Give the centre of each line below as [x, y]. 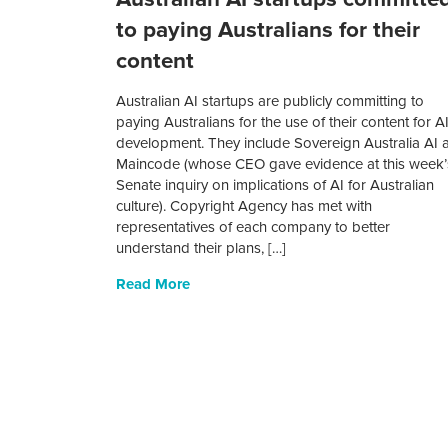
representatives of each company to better [253, 227]
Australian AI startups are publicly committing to [270, 101]
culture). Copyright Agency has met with [244, 206]
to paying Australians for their [268, 30]
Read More [153, 284]
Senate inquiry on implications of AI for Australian [275, 185]
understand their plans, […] [201, 248]
